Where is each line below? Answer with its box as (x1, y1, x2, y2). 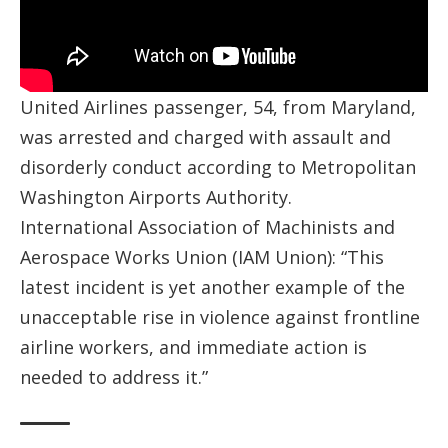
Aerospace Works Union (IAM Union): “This (20, 244, 384, 269)
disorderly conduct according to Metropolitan (20, 154, 416, 179)
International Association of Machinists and (20, 214, 395, 239)
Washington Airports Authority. (20, 184, 292, 209)
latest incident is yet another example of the (20, 274, 405, 299)
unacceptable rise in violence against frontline (20, 304, 420, 329)
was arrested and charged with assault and (20, 124, 391, 149)
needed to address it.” (20, 364, 208, 389)
